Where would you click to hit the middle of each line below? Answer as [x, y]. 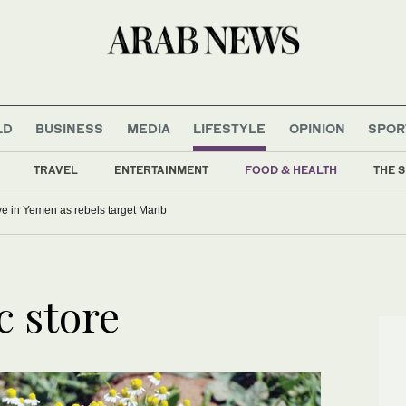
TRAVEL [56, 169]
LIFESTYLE [230, 128]
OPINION [317, 128]
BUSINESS [70, 128]
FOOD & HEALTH [291, 169]
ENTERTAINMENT [161, 169]
